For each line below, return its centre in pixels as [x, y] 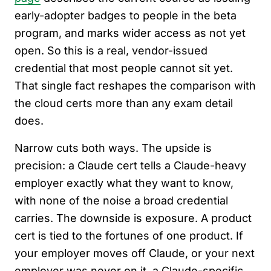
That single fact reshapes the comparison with [135, 86]
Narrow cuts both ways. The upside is [113, 148]
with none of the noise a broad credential [121, 201]
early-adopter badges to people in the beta [126, 15]
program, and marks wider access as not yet [130, 33]
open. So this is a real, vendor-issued [111, 51]
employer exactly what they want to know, [124, 183]
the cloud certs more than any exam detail [124, 103]
